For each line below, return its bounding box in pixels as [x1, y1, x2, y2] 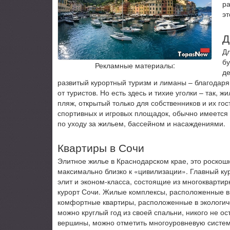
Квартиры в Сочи [57, 139, 144, 155]
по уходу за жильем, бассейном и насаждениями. [57, 118, 225, 128]
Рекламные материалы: [94, 60, 175, 71]
